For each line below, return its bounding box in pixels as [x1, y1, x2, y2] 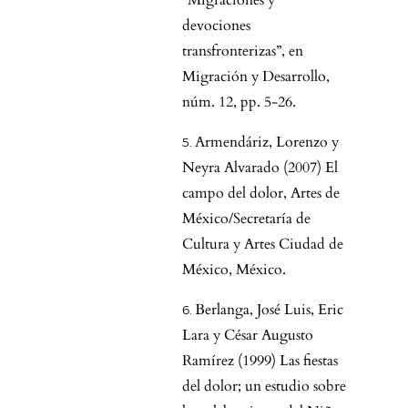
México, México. [182, 260, 286, 280]
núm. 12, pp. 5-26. [182, 92, 296, 113]
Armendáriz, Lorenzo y [195, 132, 339, 153]
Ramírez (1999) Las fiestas [182, 351, 338, 372]
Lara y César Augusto [182, 325, 313, 346]
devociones [182, 15, 250, 36]
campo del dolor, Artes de [182, 183, 340, 204]
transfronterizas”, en [182, 41, 303, 62]
